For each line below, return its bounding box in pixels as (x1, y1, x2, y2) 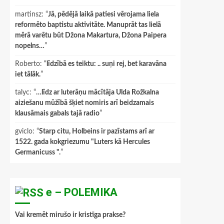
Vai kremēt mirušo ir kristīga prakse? (15, 211, 125, 219)
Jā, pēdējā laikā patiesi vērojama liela (48, 11, 159, 18)
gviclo (15, 128, 32, 135)
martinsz (15, 11, 41, 18)
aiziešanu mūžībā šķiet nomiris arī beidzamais (15, 99, 154, 106)
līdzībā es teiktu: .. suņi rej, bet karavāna (46, 60, 166, 67)
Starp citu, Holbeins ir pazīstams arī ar (39, 128, 154, 135)
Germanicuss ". (15, 149, 60, 156)
